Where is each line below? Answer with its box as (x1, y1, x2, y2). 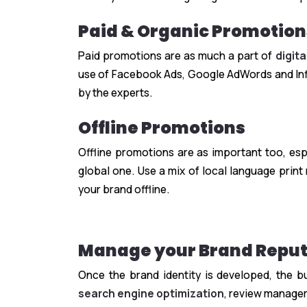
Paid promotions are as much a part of (78, 48, 275, 64)
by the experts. (78, 85, 152, 101)
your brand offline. (78, 182, 169, 197)
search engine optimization (78, 286, 224, 302)
